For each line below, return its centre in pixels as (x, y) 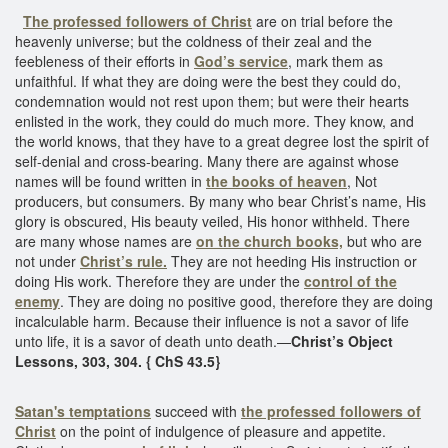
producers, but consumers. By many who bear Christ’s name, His (220, 200)
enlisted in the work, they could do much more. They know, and (214, 120)
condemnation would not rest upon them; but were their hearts (212, 100)
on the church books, (269, 240)
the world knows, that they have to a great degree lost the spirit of (222, 140)
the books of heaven (276, 180)
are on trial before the (322, 20)
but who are (382, 240)
